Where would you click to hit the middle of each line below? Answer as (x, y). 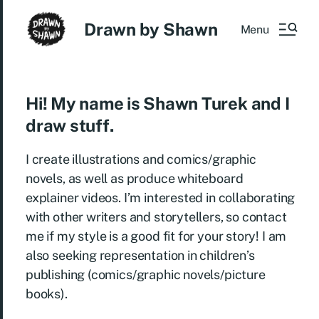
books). (47, 294)
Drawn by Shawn (151, 29)
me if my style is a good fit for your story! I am (156, 236)
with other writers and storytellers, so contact (156, 217)
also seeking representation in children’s (140, 255)
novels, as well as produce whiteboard (135, 178)
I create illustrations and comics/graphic (141, 159)
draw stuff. (70, 125)
